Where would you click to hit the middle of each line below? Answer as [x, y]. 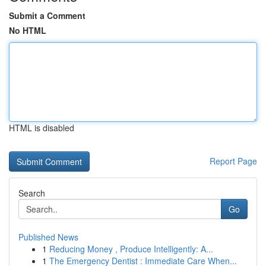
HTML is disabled [42, 128]
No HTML [28, 30]
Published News [48, 237]
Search [32, 193]
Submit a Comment [47, 15]
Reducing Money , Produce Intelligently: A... [131, 249]
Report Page [233, 161]
